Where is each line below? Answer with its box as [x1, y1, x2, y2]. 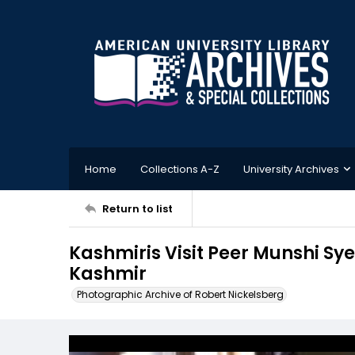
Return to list [102, 200, 173, 216]
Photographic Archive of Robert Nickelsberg [77, 288, 284, 301]
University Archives [243, 161, 339, 177]
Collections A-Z [140, 161, 219, 177]
